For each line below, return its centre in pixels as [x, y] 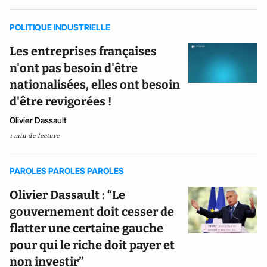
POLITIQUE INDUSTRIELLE [60, 27]
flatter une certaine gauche [86, 228]
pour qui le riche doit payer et [92, 245]
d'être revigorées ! [60, 101]
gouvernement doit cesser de [92, 212]
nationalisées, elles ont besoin [95, 85]
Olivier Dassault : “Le [67, 195]
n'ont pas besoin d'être [74, 68]
